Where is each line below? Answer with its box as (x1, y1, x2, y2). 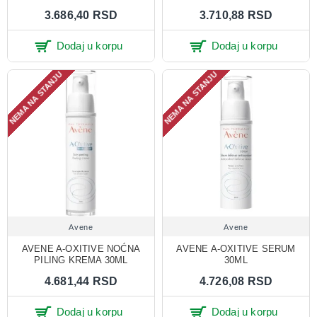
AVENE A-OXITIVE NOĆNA (21, 243, 141, 254)
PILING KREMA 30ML (34, 254, 128, 265)
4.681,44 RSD (44, 275, 118, 287)
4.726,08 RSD (199, 275, 273, 287)
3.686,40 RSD (44, 8, 118, 21)
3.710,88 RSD (199, 8, 273, 21)
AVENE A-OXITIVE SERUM (176, 243, 296, 254)
